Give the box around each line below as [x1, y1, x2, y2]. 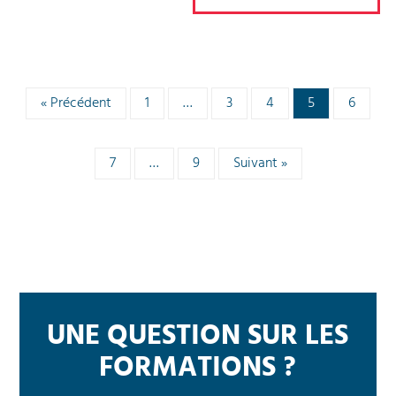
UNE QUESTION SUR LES [47, 313, 349, 359]
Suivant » [232, 151, 287, 175]
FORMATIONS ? [99, 345, 297, 391]
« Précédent [41, 91, 111, 115]
